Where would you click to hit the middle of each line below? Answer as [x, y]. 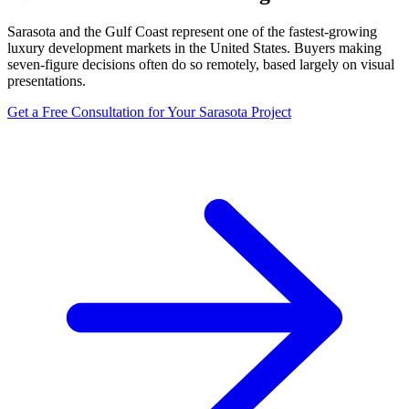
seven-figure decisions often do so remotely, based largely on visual [201, 64]
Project [269, 111]
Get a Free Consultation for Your [103, 111]
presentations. [47, 80]
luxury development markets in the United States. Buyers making [194, 47]
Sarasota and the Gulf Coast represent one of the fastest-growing [192, 31]
